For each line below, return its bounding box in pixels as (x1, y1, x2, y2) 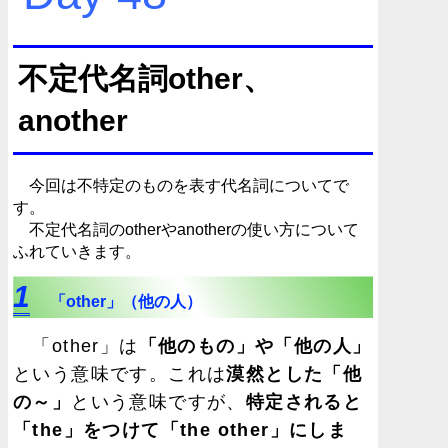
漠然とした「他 (226, 363, 363, 384)
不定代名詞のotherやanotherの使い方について (13, 221, 359, 239)
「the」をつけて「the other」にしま (13, 419, 348, 440)
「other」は (13, 335, 139, 356)
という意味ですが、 (71, 391, 246, 412)
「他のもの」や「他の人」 (138, 335, 372, 356)
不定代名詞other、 (18, 62, 273, 96)
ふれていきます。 (13, 243, 141, 261)
